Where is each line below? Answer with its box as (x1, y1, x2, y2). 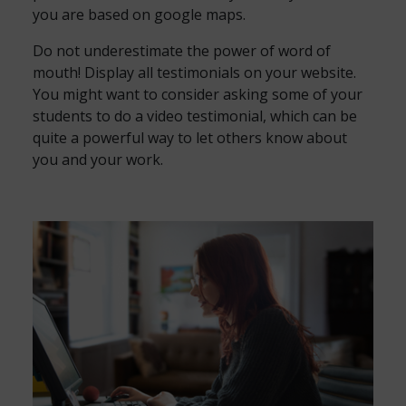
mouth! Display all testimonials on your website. (33, 63, 356, 82)
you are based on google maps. (33, 5, 246, 24)
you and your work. (33, 150, 163, 169)
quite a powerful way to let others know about (33, 128, 347, 148)
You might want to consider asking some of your (33, 84, 362, 104)
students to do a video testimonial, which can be (33, 106, 357, 126)
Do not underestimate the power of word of (33, 41, 331, 61)
